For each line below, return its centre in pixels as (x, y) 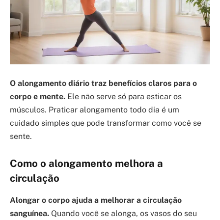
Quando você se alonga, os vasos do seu (123, 213)
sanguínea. (29, 213)
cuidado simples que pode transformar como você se (106, 123)
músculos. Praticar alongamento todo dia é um (95, 110)
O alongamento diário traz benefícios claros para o (103, 83)
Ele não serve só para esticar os (124, 96)
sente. (21, 136)
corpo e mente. (38, 96)
